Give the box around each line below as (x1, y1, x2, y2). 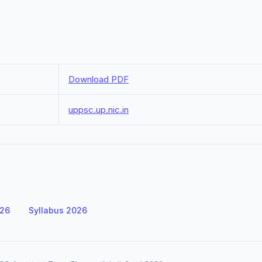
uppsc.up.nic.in (68, 104, 129, 115)
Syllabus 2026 (29, 205, 87, 215)
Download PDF (68, 74, 129, 85)
